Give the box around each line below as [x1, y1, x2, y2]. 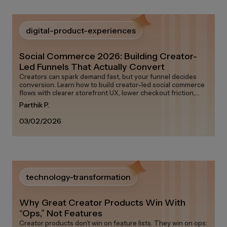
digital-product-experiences [26, 25, 136, 35]
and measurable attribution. [19, 97, 105, 105]
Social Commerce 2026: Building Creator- [19, 51, 197, 62]
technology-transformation [26, 172, 131, 182]
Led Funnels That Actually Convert [19, 61, 165, 72]
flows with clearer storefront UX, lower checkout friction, [19, 89, 195, 97]
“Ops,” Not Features [19, 208, 102, 219]
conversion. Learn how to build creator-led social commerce [19, 81, 205, 89]
